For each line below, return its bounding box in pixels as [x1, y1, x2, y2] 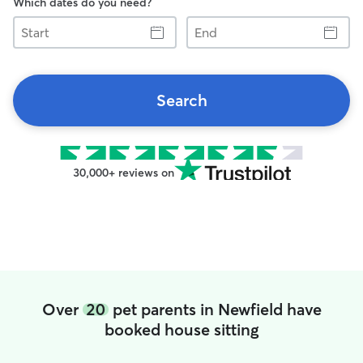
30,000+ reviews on [72, 165, 174, 180]
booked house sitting [104, 319, 259, 340]
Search [156, 90, 207, 110]
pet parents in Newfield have [108, 299, 322, 319]
